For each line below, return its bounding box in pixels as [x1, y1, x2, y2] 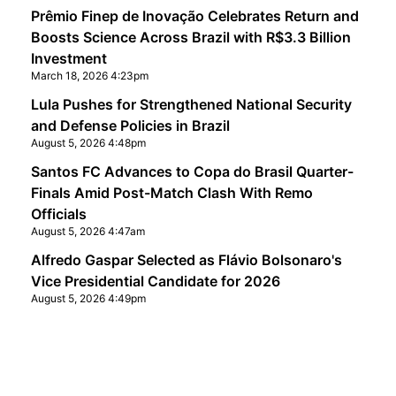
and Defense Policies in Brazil [30, 117, 230, 134]
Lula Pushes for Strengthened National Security [30, 95, 352, 113]
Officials [30, 205, 87, 223]
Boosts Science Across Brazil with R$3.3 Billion [30, 28, 351, 46]
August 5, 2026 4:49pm [30, 292, 146, 305]
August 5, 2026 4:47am [30, 225, 145, 238]
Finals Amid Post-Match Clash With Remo [30, 184, 313, 202]
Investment [30, 49, 107, 67]
